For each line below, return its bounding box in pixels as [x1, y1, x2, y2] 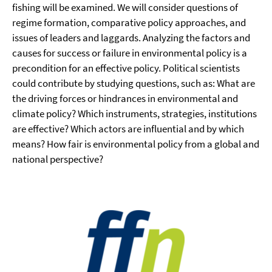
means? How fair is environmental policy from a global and [12, 137, 259, 151]
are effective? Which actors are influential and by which [12, 122, 244, 135]
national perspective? [12, 152, 103, 166]
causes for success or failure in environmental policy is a [12, 46, 247, 59]
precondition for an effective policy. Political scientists [12, 61, 240, 75]
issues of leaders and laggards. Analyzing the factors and [12, 31, 250, 44]
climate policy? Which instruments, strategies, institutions [12, 107, 257, 120]
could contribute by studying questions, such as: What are [12, 76, 255, 90]
